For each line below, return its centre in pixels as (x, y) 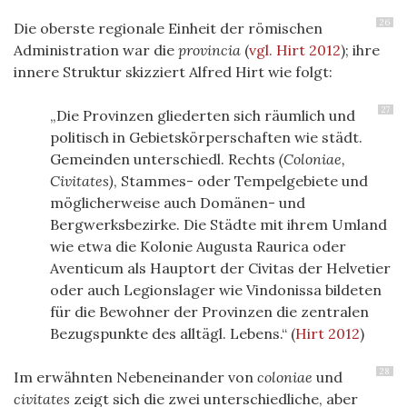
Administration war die (96, 50)
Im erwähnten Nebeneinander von (135, 377)
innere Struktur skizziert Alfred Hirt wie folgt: (173, 72)
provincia (209, 50)
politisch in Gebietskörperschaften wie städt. (206, 138)
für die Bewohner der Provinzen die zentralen (209, 312)
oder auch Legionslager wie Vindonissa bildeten (216, 290)
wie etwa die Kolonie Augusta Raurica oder (198, 247)
